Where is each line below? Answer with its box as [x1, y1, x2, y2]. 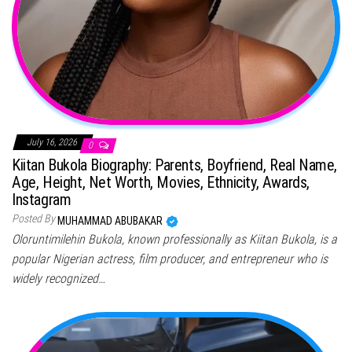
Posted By [12, 211, 55, 225]
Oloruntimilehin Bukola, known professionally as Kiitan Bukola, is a [12, 231, 337, 247]
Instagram [12, 189, 71, 209]
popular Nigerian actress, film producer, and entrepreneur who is [12, 251, 328, 266]
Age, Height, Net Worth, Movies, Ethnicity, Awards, [12, 172, 310, 192]
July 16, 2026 [27, 136, 79, 148]
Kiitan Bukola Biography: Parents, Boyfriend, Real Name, [12, 155, 338, 174]
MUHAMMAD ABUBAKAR [57, 214, 165, 227]
